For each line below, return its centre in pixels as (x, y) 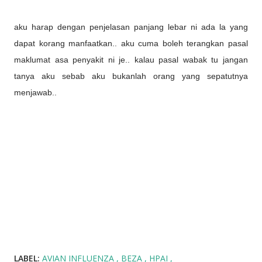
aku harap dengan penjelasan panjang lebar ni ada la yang (131, 27)
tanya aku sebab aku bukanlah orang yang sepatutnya (131, 76)
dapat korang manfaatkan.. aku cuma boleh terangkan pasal (131, 43)
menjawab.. (37, 92)
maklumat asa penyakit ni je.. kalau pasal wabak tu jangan (131, 60)
